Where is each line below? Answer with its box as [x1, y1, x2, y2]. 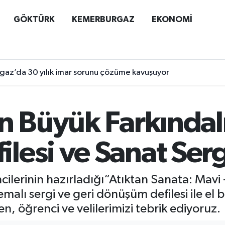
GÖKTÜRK [13, 15, 55, 24]
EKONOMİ [151, 15, 192, 24]
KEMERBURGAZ [71, 15, 135, 24]
